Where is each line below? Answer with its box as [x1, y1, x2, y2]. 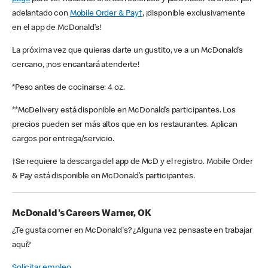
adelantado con [12, 10, 70, 19]
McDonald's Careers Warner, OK [12, 209, 151, 220]
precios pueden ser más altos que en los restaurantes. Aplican [12, 121, 237, 130]
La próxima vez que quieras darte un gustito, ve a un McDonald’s [12, 47, 243, 56]
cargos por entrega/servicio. [12, 135, 114, 144]
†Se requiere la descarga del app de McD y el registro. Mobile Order [12, 158, 253, 167]
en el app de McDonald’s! [12, 24, 101, 33]
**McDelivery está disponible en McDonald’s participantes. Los [12, 106, 236, 115]
